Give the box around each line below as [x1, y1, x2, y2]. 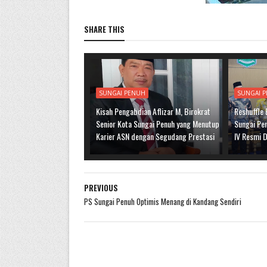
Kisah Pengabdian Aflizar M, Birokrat [95, 105, 210, 117]
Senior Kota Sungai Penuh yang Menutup [95, 117, 219, 130]
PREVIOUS [83, 182, 118, 194]
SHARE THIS [83, 23, 125, 35]
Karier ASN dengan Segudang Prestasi [95, 130, 215, 142]
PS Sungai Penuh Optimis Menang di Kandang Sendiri [83, 195, 241, 207]
